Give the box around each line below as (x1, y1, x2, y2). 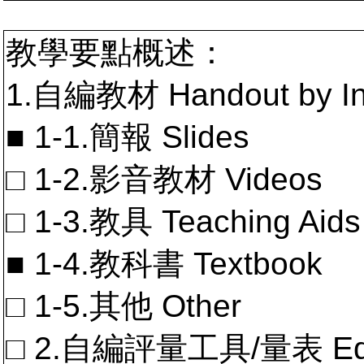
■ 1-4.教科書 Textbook (6, 246, 323, 281)
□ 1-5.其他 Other (6, 288, 241, 323)
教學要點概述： (6, 35, 227, 70)
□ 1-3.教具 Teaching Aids (6, 204, 361, 239)
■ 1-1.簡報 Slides (6, 119, 249, 154)
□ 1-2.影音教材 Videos (6, 162, 323, 197)
